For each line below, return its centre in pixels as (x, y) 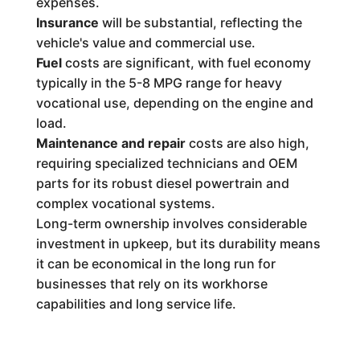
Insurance (67, 22)
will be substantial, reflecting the (200, 22)
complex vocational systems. (125, 203)
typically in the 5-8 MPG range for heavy (159, 83)
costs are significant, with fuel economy (186, 63)
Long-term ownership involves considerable (171, 223)
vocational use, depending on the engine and (174, 103)
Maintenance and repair (110, 143)
